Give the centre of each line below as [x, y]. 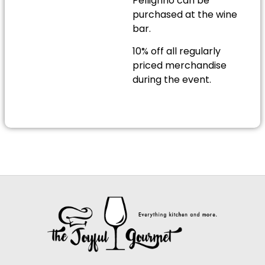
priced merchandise [180, 66]
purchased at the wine [185, 14]
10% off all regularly [177, 51]
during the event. [172, 80]
